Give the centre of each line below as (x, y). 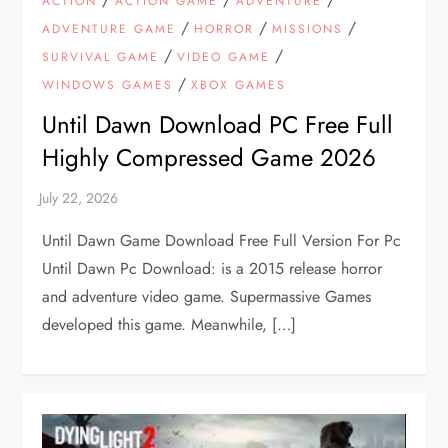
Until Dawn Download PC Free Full (218, 125)
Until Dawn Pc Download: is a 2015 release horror (212, 269)
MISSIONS (308, 29)
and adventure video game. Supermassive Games (207, 297)
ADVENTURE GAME (109, 29)
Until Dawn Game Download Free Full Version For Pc (222, 241)
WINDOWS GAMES (108, 85)
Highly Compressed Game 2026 (209, 158)
